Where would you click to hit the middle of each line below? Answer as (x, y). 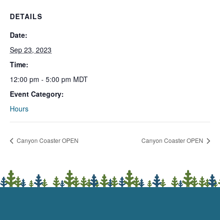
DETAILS (26, 16)
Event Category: (37, 94)
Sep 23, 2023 (31, 50)
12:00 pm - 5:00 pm (41, 79)
